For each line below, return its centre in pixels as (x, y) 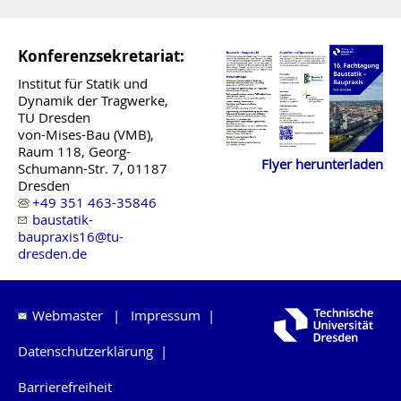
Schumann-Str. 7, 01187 (93, 168)
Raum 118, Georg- (74, 151)
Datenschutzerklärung (85, 351)
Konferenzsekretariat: (101, 55)
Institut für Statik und (83, 83)
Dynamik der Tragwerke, (93, 100)
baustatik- (63, 219)
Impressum (166, 315)
